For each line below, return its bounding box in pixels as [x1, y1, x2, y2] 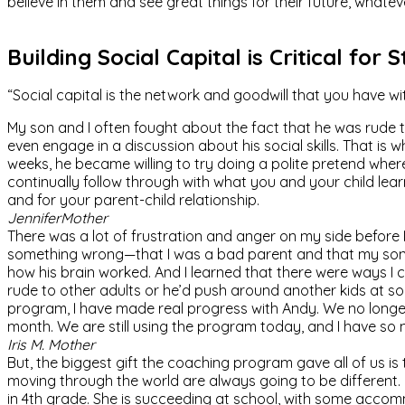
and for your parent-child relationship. [7, 190, 259, 209]
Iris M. [7, 334, 48, 353]
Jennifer [7, 208, 61, 227]
